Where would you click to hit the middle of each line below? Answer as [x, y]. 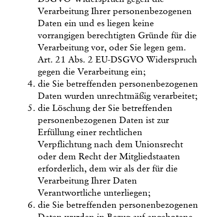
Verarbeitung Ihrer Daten [88, 181]
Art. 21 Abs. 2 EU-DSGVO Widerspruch [118, 60]
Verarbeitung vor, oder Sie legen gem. [112, 47]
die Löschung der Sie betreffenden [105, 108]
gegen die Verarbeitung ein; [92, 72]
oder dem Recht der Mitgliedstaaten [109, 156]
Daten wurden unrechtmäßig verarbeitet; [118, 96]
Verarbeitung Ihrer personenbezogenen [115, 11]
